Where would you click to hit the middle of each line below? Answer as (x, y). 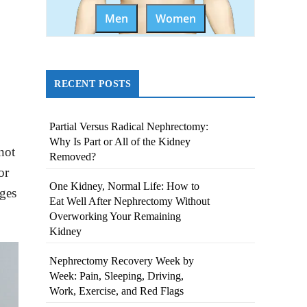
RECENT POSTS (93, 84)
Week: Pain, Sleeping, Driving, (117, 276)
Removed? (73, 157)
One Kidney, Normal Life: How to (125, 186)
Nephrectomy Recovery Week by (122, 261)
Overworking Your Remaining (115, 217)
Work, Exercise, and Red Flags (117, 291)
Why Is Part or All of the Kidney (120, 142)
